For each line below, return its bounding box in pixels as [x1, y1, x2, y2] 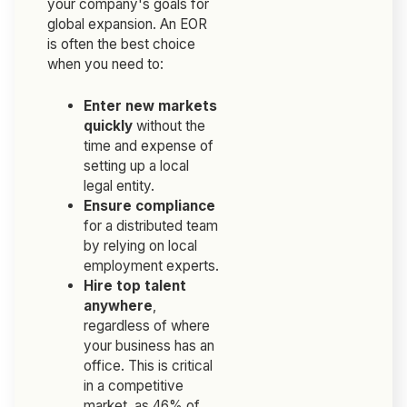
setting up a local [84, 157, 190, 175]
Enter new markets [84, 97, 218, 115]
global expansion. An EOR [47, 15, 208, 34]
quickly [84, 117, 134, 135]
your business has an [84, 337, 215, 355]
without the [133, 117, 206, 135]
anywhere [84, 297, 154, 315]
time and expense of [84, 137, 214, 155]
